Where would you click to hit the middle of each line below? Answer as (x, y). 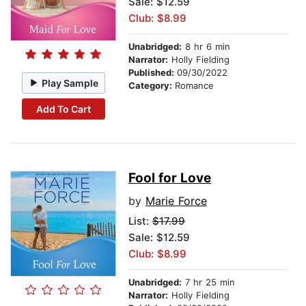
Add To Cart (63, 109)
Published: (153, 73)
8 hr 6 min (206, 47)
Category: (152, 86)
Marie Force (176, 201)
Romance (194, 86)
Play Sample (70, 83)
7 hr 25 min (208, 282)
